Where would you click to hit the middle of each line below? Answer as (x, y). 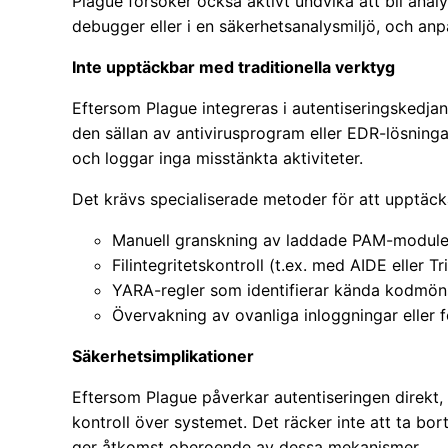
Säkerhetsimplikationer (163, 356)
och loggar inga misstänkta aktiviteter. (217, 158)
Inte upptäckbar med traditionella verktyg (233, 67)
